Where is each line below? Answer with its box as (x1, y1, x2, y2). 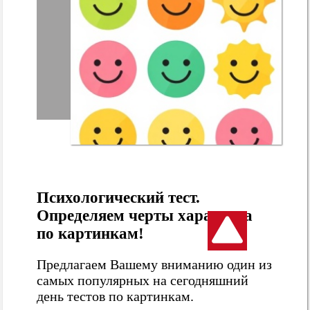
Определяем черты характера (37, 206, 253, 224)
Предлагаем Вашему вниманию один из (37, 256, 273, 272)
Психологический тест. (37, 188, 201, 206)
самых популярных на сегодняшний (37, 272, 249, 288)
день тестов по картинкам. (37, 288, 194, 304)
